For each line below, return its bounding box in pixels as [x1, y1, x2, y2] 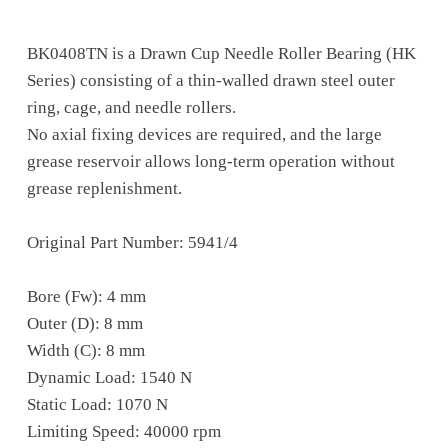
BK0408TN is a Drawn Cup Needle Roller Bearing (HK [26, 43, 416, 63]
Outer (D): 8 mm [26, 313, 143, 333]
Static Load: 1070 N [26, 394, 168, 414]
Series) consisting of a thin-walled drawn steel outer [26, 70, 395, 90]
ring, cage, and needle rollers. [26, 97, 236, 117]
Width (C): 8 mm [26, 340, 145, 360]
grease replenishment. [26, 178, 182, 198]
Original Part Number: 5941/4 [26, 232, 238, 252]
